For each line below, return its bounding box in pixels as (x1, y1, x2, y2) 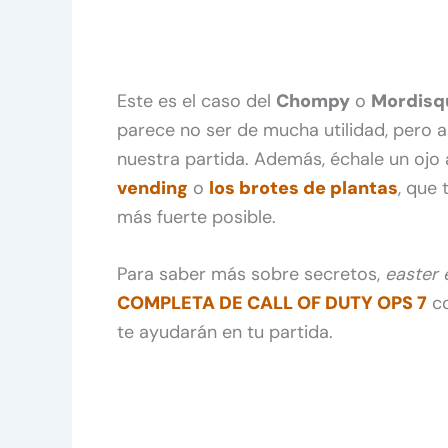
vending (117, 175, 188, 200)
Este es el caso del (117, 88, 276, 113)
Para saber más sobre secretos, (117, 262, 385, 287)
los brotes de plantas (209, 175, 398, 200)
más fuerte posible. (117, 204, 276, 229)
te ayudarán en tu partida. (117, 320, 333, 345)
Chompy (276, 88, 350, 113)
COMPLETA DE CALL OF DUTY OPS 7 (117, 291, 427, 316)
